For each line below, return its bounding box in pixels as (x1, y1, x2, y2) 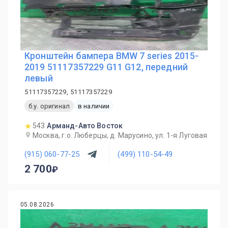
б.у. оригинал (28, 102, 70, 110)
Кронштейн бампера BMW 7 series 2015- (24, 50, 199, 61)
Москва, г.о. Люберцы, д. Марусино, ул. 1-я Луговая (33, 131, 208, 139)
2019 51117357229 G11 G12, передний (24, 62, 188, 72)
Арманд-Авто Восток (47, 122, 123, 130)
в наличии (77, 102, 110, 110)
